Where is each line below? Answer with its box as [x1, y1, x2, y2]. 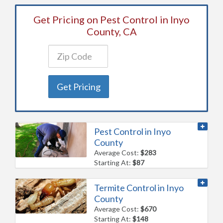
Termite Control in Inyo [94, 182, 184, 193]
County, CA [86, 25, 137, 37]
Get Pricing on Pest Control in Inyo [33, 13, 190, 25]
